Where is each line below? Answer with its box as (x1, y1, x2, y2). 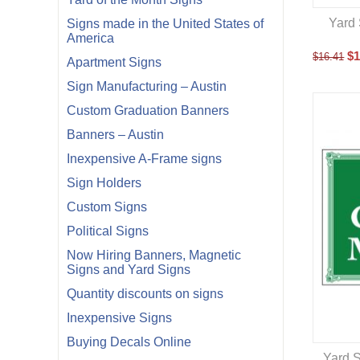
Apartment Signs (67, 55, 162, 69)
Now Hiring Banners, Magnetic (67, 248, 241, 262)
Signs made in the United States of (67, 17, 264, 31)
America (67, 31, 114, 45)
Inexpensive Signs (67, 311, 172, 325)
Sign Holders (67, 176, 141, 190)
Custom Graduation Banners (67, 104, 229, 117)
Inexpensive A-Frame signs (67, 152, 222, 166)
